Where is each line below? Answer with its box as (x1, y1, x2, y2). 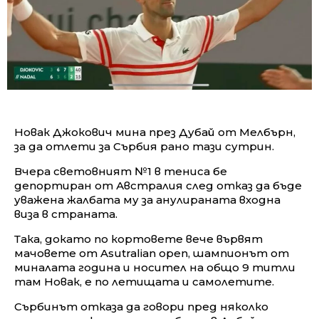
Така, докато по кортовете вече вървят (14, 231, 263, 246)
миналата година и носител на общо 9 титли (14, 260, 296, 274)
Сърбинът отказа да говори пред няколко (14, 299, 268, 313)
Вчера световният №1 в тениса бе (14, 164, 227, 178)
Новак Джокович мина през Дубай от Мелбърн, (14, 125, 296, 139)
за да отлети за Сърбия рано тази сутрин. (14, 139, 274, 153)
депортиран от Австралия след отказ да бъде (14, 178, 302, 192)
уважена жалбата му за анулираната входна (14, 192, 281, 206)
